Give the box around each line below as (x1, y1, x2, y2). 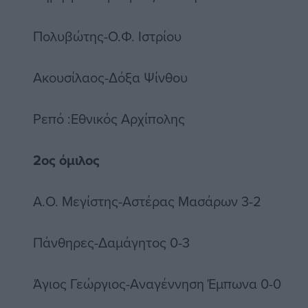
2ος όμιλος (33, 150, 100, 170)
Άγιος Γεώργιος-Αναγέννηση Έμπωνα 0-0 (33, 274, 281, 294)
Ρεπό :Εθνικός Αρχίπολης (33, 109, 185, 129)
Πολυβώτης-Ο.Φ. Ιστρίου (33, 26, 181, 47)
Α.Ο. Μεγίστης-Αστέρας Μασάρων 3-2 (33, 191, 261, 212)
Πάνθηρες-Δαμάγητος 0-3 (33, 232, 190, 253)
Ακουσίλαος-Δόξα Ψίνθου (33, 67, 188, 88)
